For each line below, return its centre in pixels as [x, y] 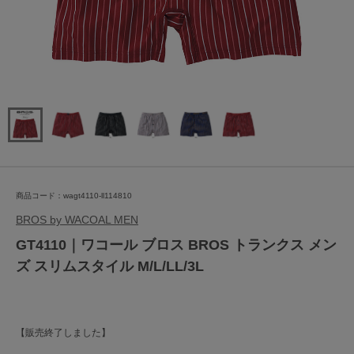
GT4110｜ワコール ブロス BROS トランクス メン [176, 245]
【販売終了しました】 [63, 333]
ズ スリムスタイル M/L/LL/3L [110, 266]
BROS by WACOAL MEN [77, 220]
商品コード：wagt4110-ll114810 [74, 196]
